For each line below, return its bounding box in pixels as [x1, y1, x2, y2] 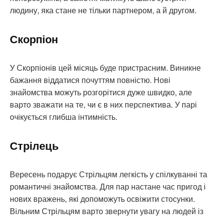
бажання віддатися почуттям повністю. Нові [10, 74, 170, 86]
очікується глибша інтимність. [10, 111, 117, 123]
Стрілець [10, 138, 59, 153]
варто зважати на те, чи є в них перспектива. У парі [10, 99, 197, 110]
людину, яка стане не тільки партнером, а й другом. [10, 4, 196, 16]
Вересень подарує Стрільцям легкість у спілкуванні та [10, 168, 207, 180]
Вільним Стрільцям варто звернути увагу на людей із [10, 205, 203, 217]
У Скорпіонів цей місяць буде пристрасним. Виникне [10, 62, 201, 74]
